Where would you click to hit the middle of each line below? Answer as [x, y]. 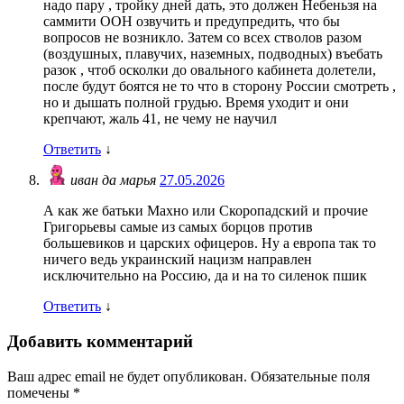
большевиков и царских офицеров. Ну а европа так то [210, 243]
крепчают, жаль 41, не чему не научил [160, 119]
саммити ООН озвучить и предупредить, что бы [192, 22]
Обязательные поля [310, 376]
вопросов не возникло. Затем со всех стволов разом [202, 38]
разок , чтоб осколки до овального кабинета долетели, [210, 70]
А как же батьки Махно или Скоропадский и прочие [206, 211]
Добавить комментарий [100, 342]
